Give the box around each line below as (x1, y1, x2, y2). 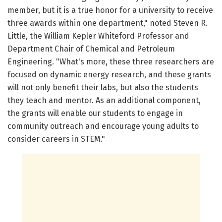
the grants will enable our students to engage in (7, 108, 183, 118)
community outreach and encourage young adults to (7, 121, 199, 131)
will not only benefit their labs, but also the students (7, 82, 198, 92)
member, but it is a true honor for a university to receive (7, 5, 213, 15)
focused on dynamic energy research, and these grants (7, 69, 211, 79)
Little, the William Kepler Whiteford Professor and (7, 31, 189, 41)
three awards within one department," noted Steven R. (7, 18, 208, 28)
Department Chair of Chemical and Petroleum (7, 44, 175, 54)
